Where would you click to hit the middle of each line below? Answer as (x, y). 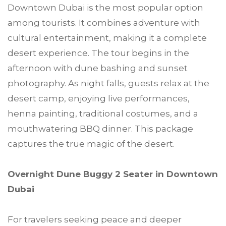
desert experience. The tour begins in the (98, 53)
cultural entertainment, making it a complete (107, 38)
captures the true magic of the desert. (91, 144)
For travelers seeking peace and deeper (95, 220)
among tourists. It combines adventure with (104, 23)
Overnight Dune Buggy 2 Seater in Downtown (113, 174)
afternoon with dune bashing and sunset (98, 68)
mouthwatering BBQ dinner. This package (100, 129)
